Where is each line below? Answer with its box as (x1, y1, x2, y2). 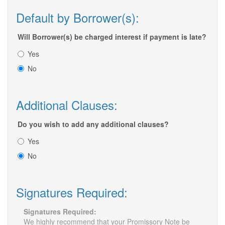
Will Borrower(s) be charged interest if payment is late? (18, 32, 206, 42)
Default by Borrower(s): (16, 9, 139, 27)
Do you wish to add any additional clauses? (18, 119, 169, 130)
